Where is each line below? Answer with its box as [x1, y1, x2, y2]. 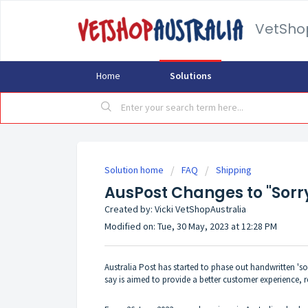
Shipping [216, 164, 252, 176]
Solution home [104, 164, 166, 176]
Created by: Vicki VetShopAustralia [104, 203, 246, 215]
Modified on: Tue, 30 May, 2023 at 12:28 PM [104, 220, 277, 232]
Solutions [169, 69, 212, 82]
